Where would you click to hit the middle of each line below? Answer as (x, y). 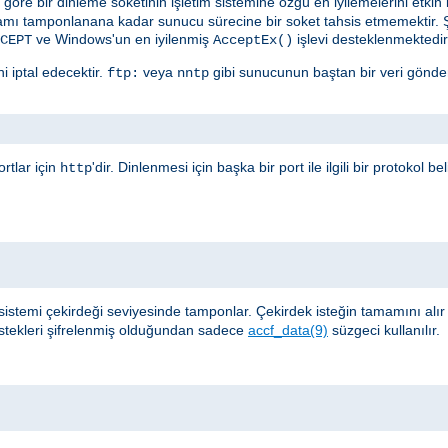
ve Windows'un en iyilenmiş (122, 38)
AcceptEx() (253, 39)
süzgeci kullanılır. (384, 329)
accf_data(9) (288, 329)
